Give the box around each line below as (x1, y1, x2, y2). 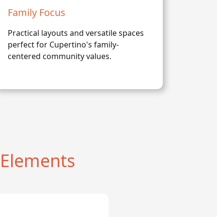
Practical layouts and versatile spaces (8, 28, 144, 38)
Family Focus (8, 6, 65, 19)
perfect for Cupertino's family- (8, 39, 119, 50)
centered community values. (8, 51, 111, 62)
